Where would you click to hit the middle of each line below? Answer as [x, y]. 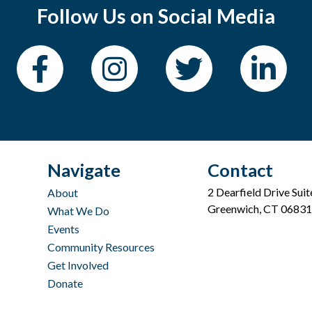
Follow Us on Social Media [156, 16]
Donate [65, 283]
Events [64, 229]
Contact [240, 170]
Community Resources [101, 247]
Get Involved [78, 265]
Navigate [84, 170]
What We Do [79, 211]
